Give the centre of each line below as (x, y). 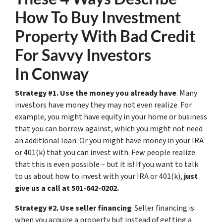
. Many (187, 93)
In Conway (52, 74)
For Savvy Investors (83, 55)
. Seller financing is (163, 208)
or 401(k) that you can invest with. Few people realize (105, 153)
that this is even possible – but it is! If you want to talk (107, 165)
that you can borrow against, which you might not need (109, 129)
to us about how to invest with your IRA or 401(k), (99, 176)
